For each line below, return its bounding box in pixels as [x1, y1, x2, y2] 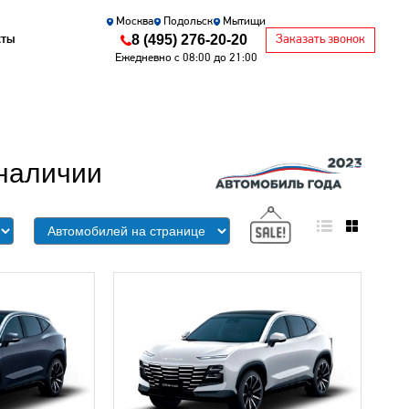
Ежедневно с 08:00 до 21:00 [114, 52, 257, 64]
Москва [116, 16, 153, 27]
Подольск [163, 16, 213, 27]
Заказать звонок [276, 33, 365, 47]
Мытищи [223, 16, 266, 27]
